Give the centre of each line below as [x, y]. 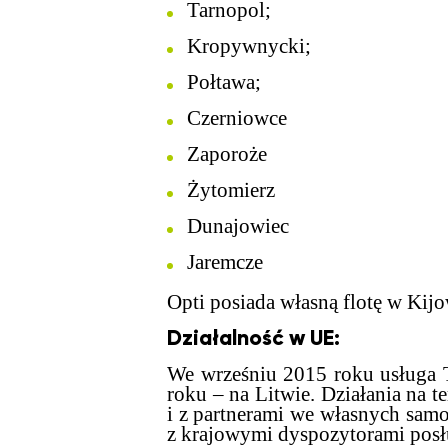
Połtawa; [224, 82]
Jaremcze [225, 262]
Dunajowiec [238, 226]
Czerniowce [237, 118]
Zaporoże [227, 154]
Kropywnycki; [249, 46]
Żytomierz [231, 190]
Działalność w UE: [253, 338]
